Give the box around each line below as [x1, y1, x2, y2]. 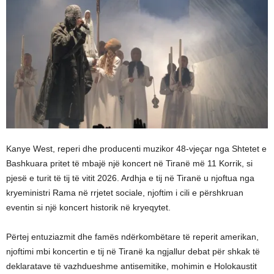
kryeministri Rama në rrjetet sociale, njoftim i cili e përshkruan [6, 188, 243, 198]
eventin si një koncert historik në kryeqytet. [6, 202, 171, 212]
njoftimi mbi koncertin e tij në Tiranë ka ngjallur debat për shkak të [6, 246, 260, 256]
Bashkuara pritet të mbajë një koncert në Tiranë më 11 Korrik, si [6, 158, 253, 168]
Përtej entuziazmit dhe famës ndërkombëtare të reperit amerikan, [6, 232, 259, 242]
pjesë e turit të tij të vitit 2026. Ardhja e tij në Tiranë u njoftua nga [6, 173, 254, 183]
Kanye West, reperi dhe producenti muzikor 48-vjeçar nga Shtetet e [6, 144, 267, 154]
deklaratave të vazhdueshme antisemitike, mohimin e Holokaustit [6, 261, 257, 271]
